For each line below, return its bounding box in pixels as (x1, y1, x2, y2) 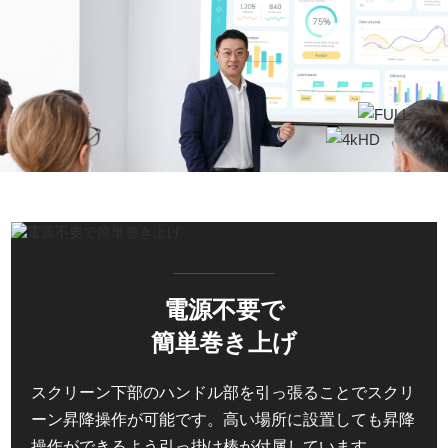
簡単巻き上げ (151, 329, 297, 357)
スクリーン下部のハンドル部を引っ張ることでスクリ (31, 384, 416, 402)
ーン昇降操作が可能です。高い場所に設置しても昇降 (31, 411, 416, 429)
